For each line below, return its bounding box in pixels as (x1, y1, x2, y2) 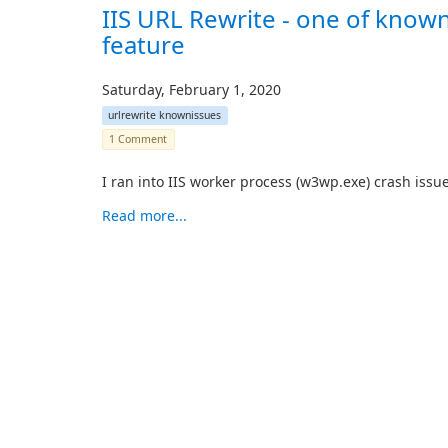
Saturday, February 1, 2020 (102, 80, 281, 99)
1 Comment (109, 132, 168, 146)
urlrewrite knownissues (108, 108, 222, 122)
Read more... (102, 206, 187, 225)
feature (102, 28, 185, 61)
